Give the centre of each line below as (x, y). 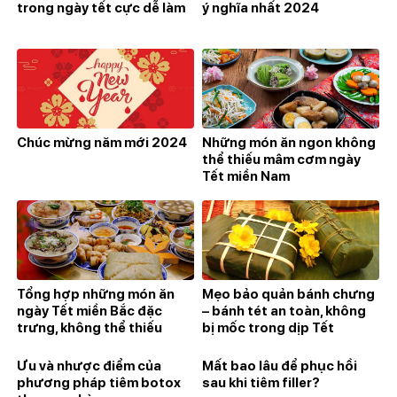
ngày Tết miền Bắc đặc (90, 311)
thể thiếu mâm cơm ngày (281, 159)
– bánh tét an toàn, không (284, 311)
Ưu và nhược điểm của (89, 366)
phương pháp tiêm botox (99, 382)
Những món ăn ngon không (289, 142)
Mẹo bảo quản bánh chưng (288, 294)
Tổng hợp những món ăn (96, 294)
